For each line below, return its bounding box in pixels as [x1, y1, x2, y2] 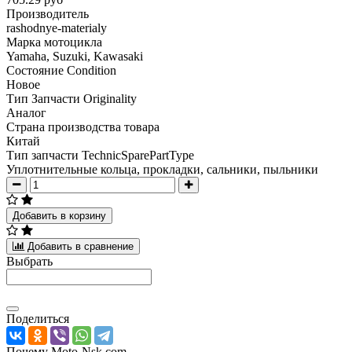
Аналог [6, 105, 46, 119]
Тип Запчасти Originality [6, 91, 137, 105]
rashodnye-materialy [6, 20, 107, 35]
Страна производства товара [6, 119, 159, 134]
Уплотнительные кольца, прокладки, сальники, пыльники [6, 162, 318, 176]
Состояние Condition [6, 63, 116, 77]
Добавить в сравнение [27, 240, 134, 252]
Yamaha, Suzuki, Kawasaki [6, 49, 143, 63]
